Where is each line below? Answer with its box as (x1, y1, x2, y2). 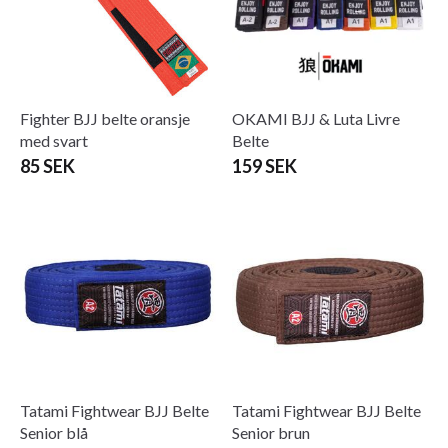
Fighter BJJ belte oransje (20, 108, 190, 128)
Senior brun (232, 422, 310, 442)
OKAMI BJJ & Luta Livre (232, 108, 400, 128)
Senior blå (20, 422, 88, 442)
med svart (20, 130, 88, 150)
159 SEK (232, 154, 297, 177)
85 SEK (20, 154, 75, 177)
